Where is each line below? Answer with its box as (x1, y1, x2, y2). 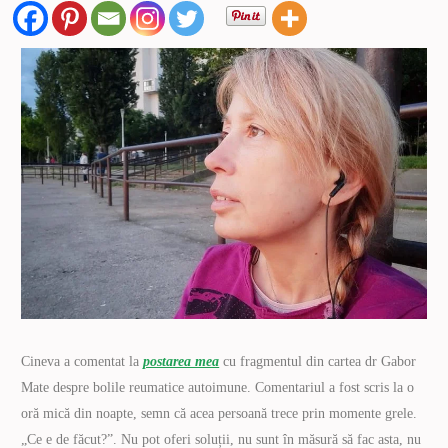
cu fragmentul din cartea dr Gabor (219, 353, 417, 369)
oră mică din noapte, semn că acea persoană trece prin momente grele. (21, 405, 418, 421)
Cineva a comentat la (21, 353, 144, 369)
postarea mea (143, 353, 220, 369)
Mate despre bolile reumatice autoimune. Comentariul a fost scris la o (21, 379, 415, 395)
